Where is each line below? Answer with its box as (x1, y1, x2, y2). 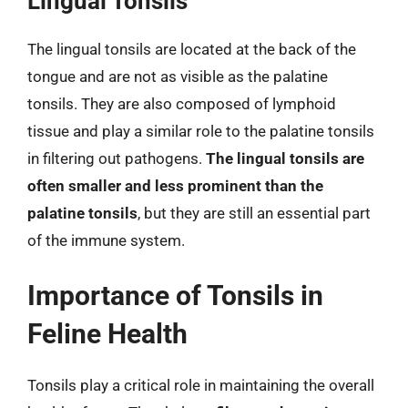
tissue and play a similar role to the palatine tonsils (27, 121, 374, 140)
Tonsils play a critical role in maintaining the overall (27, 376, 374, 394)
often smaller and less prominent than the (27, 176, 323, 195)
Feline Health (27, 318, 188, 350)
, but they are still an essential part (138, 203, 371, 222)
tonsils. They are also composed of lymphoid (27, 94, 336, 113)
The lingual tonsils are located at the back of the (27, 39, 356, 58)
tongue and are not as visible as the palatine (27, 66, 328, 86)
